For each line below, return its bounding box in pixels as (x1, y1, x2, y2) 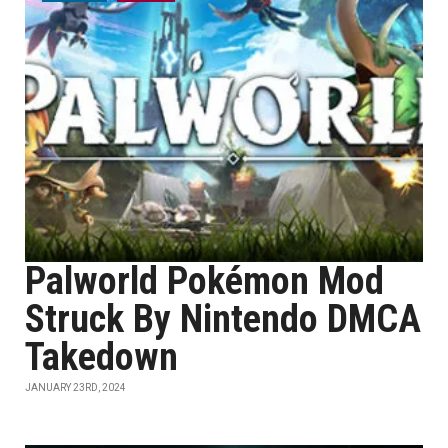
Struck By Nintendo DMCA (25, 297, 421, 341)
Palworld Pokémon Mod (25, 259, 384, 303)
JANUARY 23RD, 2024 (25, 382, 126, 393)
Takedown (25, 335, 178, 379)
